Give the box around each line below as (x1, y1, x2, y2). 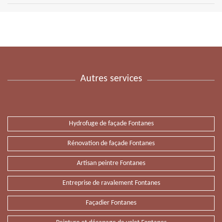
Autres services (80, 74, 142, 84)
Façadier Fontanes (86, 199, 136, 207)
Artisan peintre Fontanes (77, 160, 145, 167)
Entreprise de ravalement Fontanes (62, 179, 160, 187)
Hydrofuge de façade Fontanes (68, 120, 154, 127)
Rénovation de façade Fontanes (67, 140, 155, 147)
